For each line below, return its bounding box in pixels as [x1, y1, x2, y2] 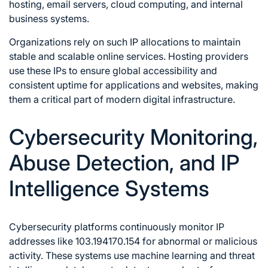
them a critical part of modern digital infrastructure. [9, 93, 235, 106]
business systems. [9, 13, 89, 25]
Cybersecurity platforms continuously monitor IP [9, 221, 224, 233]
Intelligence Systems [9, 175, 209, 202]
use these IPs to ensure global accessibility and [9, 65, 217, 77]
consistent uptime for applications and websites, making [9, 79, 258, 92]
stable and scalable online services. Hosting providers [9, 50, 248, 63]
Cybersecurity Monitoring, [9, 124, 258, 151]
